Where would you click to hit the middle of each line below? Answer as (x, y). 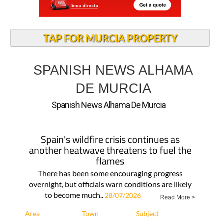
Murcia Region (45, 206)
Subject (147, 196)
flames (110, 143)
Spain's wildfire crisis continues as (110, 122)
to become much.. (74, 177)
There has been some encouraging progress (110, 155)
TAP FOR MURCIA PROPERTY (110, 20)
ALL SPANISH (156, 206)
